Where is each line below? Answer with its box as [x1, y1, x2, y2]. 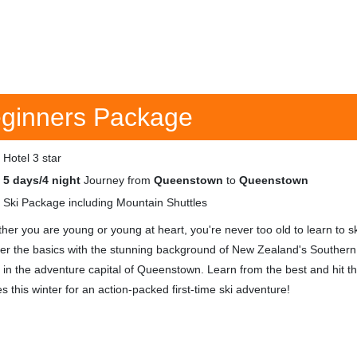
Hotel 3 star [3, 151, 61, 164]
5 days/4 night [3, 174, 80, 186]
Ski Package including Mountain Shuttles [3, 196, 207, 209]
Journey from [80, 174, 154, 186]
